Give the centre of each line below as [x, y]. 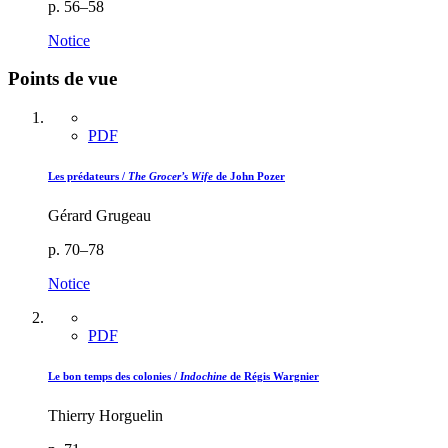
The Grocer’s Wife [170, 176]
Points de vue [62, 79]
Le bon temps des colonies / [114, 375]
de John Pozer [249, 176]
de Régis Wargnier [273, 375]
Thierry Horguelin [105, 415]
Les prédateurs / [88, 176]
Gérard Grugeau [99, 215]
